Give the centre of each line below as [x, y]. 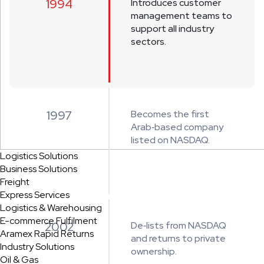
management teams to [181, 16]
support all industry [172, 29]
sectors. [148, 42]
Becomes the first [170, 114]
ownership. [154, 251]
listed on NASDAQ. [170, 140]
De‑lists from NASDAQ [179, 225]
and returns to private [178, 238]
